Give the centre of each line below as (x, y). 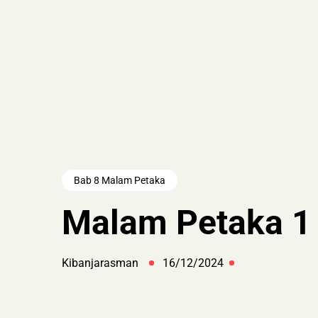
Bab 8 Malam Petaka (120, 180)
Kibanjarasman (100, 263)
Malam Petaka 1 (187, 222)
